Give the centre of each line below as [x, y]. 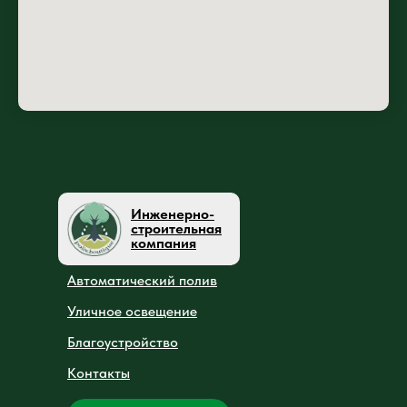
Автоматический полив [142, 280]
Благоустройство [123, 342]
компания [164, 243]
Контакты [99, 372]
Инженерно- [173, 213]
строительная [176, 228]
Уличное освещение [132, 311]
